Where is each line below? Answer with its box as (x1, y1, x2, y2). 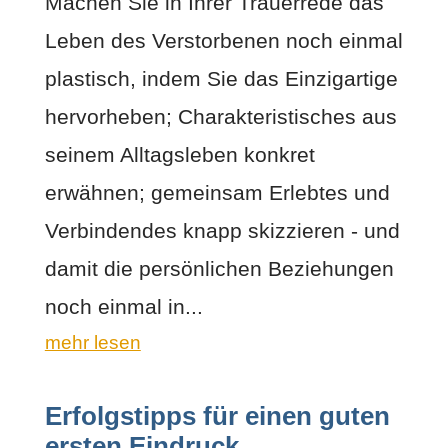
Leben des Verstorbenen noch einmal (44, 28, 403, 52)
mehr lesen (44, 331, 141, 353)
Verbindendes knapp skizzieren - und (44, 218, 400, 242)
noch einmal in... (44, 294, 203, 318)
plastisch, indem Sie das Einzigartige (44, 66, 398, 90)
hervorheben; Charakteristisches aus (44, 104, 397, 128)
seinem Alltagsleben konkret (44, 142, 315, 166)
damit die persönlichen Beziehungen (44, 256, 394, 280)
